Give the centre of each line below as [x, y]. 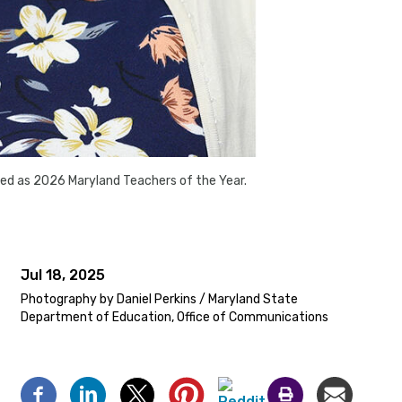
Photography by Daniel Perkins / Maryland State [159, 300]
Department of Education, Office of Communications [175, 318]
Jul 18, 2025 [63, 275]
